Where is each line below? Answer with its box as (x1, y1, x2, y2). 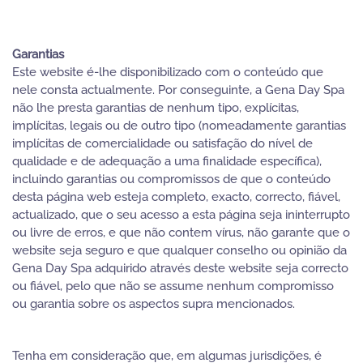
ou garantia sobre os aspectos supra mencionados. (12, 297, 295, 311)
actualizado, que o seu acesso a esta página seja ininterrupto (12, 207, 350, 222)
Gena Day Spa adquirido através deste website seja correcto (12, 261, 348, 275)
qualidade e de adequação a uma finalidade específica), (12, 154, 322, 169)
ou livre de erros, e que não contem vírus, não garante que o (12, 225, 350, 240)
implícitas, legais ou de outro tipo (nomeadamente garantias (12, 118, 346, 133)
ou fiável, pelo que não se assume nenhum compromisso (12, 279, 334, 293)
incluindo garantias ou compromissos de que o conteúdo (12, 172, 331, 186)
